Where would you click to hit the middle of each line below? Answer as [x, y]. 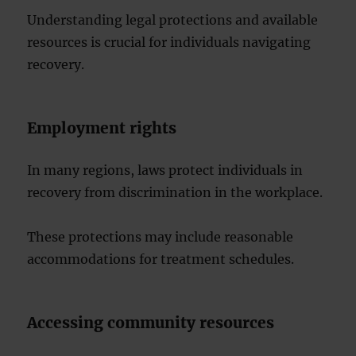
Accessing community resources [151, 323]
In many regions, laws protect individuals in [165, 170]
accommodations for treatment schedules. [161, 259]
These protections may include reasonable [161, 237]
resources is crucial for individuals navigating [169, 42]
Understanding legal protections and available [173, 20]
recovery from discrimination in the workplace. [175, 192]
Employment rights [102, 128]
